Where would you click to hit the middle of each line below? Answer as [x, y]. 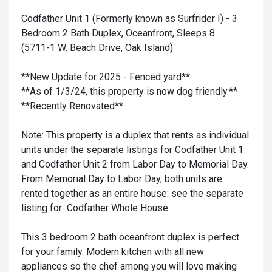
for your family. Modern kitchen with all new [113, 252]
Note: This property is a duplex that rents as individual [135, 135]
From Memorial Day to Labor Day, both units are [122, 179]
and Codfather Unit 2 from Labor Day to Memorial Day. [135, 165]
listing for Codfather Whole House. [96, 208]
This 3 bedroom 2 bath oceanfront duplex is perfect [130, 237]
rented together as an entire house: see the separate [132, 194]
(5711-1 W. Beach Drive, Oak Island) [97, 48]
